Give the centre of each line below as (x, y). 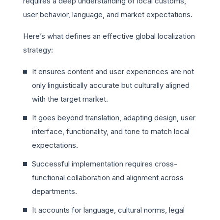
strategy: (38, 50)
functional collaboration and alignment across (108, 178)
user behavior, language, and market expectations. (108, 15)
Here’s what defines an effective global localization (109, 36)
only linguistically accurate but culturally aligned (111, 85)
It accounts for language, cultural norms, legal (108, 210)
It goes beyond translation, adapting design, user (114, 118)
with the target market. (70, 99)
